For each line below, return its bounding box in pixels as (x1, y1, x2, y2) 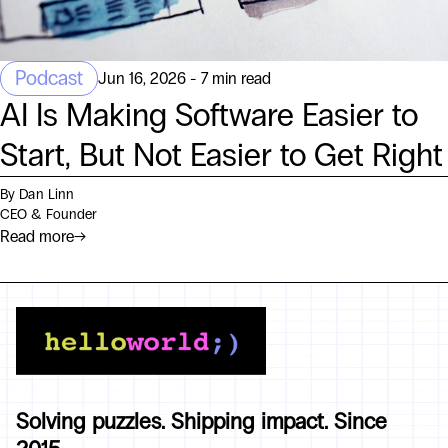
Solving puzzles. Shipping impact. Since (16, 408, 387, 435)
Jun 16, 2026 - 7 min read (98, 68, 271, 88)
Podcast (15, 66, 83, 91)
